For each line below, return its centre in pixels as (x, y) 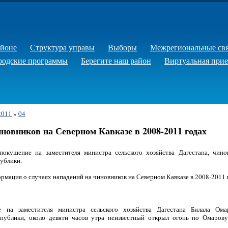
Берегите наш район (116, 60)
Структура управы (62, 47)
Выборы (122, 47)
